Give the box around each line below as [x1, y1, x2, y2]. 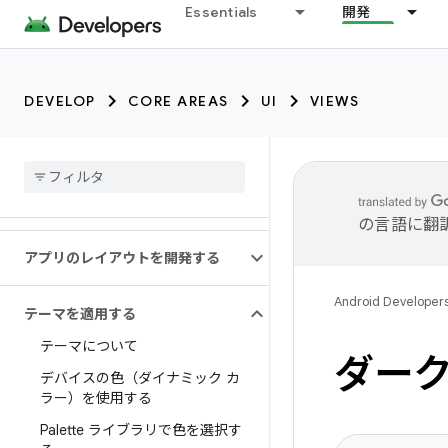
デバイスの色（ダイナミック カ [40, 369, 240, 387]
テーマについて [40, 337, 138, 355]
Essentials [185, 3, 258, 21]
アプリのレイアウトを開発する [24, 249, 220, 267]
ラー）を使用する [40, 389, 152, 407]
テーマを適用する [24, 305, 136, 323]
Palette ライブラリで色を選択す [40, 421, 242, 439]
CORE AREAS [127, 92, 229, 110]
